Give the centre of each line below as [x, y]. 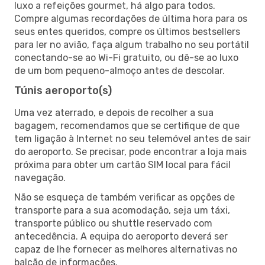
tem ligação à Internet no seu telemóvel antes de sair [132, 138]
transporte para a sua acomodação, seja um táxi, [122, 210]
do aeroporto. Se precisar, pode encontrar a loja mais [130, 151]
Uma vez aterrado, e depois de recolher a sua [114, 112]
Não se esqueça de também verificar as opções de [125, 197]
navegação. [40, 177]
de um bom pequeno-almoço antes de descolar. [119, 70]
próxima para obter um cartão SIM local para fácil [122, 164]
